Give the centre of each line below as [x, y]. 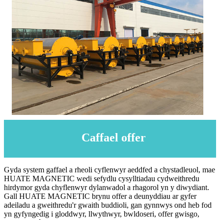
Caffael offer [114, 137]
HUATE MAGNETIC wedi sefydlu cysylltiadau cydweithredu [102, 178]
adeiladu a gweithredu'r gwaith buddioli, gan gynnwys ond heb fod [108, 205]
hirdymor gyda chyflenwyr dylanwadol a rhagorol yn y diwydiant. [107, 187]
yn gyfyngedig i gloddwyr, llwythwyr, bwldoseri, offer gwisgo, [102, 214]
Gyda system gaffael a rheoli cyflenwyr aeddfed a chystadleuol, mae [110, 169]
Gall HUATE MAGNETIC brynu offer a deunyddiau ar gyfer [100, 196]
